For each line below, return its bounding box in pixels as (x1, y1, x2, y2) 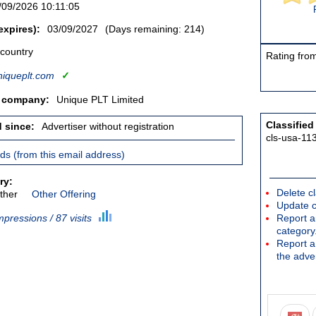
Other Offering (32, 188, 96, 200)
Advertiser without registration (42, 121, 174, 132)
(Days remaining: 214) (105, 23, 205, 35)
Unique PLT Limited (56, 94, 144, 105)
